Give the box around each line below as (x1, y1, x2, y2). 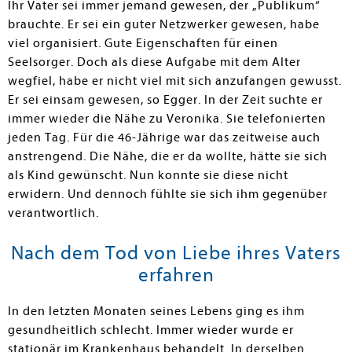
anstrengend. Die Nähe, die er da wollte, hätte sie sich (8, 149, 328, 163)
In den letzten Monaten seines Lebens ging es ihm (8, 304, 305, 318)
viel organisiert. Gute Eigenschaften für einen (8, 36, 278, 50)
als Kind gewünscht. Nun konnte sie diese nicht (8, 168, 288, 182)
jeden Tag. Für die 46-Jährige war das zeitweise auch (8, 130, 321, 145)
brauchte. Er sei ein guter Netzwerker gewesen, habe (8, 17, 320, 31)
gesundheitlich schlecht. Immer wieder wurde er (8, 323, 294, 337)
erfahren (137, 264, 214, 286)
